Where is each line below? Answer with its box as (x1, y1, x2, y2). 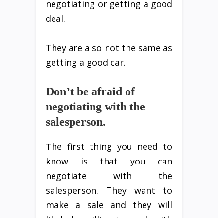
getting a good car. (46, 56, 126, 69)
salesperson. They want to (46, 184, 172, 197)
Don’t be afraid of (46, 85, 135, 98)
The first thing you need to (46, 141, 172, 153)
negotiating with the (46, 100, 145, 113)
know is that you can (46, 155, 172, 167)
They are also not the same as (46, 42, 172, 54)
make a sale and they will (46, 199, 172, 211)
